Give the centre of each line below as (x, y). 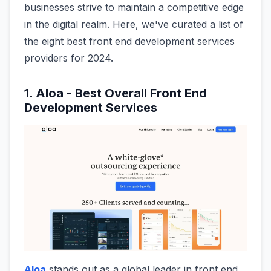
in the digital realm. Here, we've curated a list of (134, 24)
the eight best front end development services (129, 41)
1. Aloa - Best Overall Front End (116, 93)
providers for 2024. (69, 58)
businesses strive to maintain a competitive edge (134, 8)
